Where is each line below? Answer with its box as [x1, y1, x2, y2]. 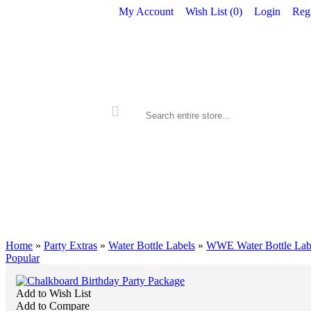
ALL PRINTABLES [146, 220, 230, 231]
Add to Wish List [16, 287, 91, 299]
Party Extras [44, 239, 97, 251]
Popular [6, 252, 40, 264]
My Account [119, 6, 174, 17]
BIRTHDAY [239, 220, 292, 231]
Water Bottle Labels [108, 239, 195, 251]
